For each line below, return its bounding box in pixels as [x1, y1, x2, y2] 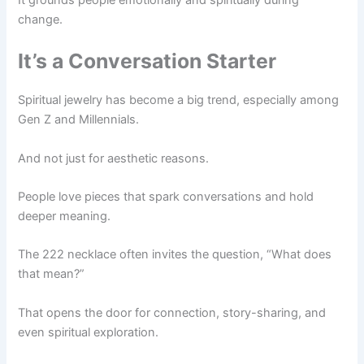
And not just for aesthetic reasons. [18, 150, 210, 166]
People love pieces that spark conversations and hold [18, 189, 314, 205]
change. [18, 11, 63, 27]
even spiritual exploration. [18, 324, 159, 340]
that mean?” [18, 266, 85, 282]
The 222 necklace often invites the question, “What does [18, 247, 332, 262]
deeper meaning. [18, 209, 111, 224]
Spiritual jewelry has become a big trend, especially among [18, 93, 340, 108]
